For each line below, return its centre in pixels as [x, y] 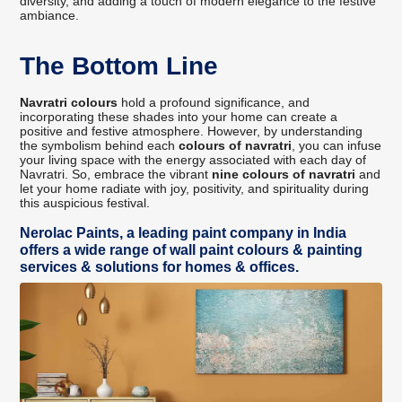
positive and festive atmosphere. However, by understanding [192, 131]
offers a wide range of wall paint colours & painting [192, 250]
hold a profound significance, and [214, 103]
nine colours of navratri [284, 175]
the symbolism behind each [100, 146]
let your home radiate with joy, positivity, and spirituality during [195, 189]
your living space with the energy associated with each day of [193, 160]
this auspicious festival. [85, 203]
